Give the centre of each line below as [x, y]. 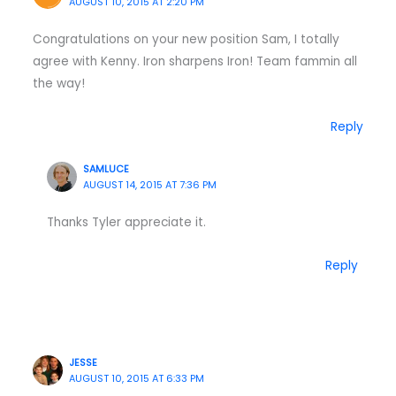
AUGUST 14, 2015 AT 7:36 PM [150, 186]
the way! [58, 83]
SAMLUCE [107, 170]
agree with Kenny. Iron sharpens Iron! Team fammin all [194, 61]
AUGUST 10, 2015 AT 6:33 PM [137, 378]
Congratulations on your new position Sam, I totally [186, 39]
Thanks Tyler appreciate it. [126, 223]
